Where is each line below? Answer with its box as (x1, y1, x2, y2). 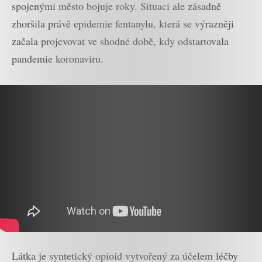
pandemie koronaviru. (12, 51, 104, 65)
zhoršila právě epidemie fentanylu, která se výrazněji (12, 16, 234, 30)
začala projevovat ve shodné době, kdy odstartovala (12, 33, 229, 48)
